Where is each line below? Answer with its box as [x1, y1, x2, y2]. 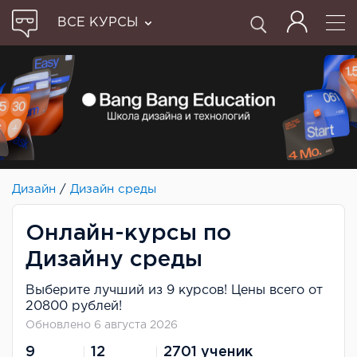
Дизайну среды [25, 249, 202, 269]
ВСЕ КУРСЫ [57, 17, 138, 29]
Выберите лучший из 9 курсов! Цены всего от [25, 284, 323, 296]
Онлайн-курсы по [25, 223, 231, 243]
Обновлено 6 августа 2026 [25, 320, 178, 330]
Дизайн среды [70, 183, 156, 194]
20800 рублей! [25, 300, 122, 312]
